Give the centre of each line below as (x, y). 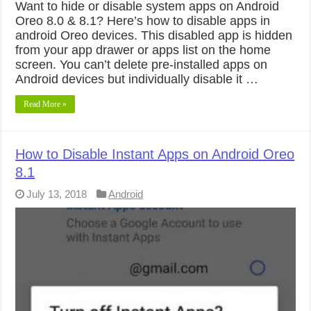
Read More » (45, 104)
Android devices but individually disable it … (137, 79)
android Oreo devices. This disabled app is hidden (154, 35)
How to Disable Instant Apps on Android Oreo (155, 154)
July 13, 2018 (57, 194)
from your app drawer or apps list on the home (143, 50)
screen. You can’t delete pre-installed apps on (142, 64)
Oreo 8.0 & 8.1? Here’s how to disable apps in (143, 20)
